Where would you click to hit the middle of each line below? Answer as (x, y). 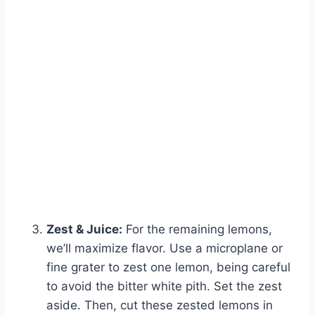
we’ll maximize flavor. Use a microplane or (165, 249)
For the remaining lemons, (197, 230)
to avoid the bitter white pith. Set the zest (164, 287)
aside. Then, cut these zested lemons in (160, 306)
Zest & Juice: (84, 230)
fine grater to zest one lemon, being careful (168, 268)
